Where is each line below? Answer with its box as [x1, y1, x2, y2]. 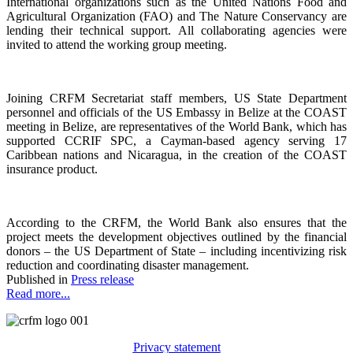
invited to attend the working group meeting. [6, 37, 227, 51]
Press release [71, 272, 134, 286]
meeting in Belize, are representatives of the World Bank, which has [6, 119, 347, 133]
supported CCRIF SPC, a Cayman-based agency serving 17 [6, 133, 347, 147]
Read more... [6, 286, 70, 300]
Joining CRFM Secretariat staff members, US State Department [6, 91, 347, 105]
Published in [6, 272, 68, 286]
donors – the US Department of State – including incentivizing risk [6, 243, 347, 258]
